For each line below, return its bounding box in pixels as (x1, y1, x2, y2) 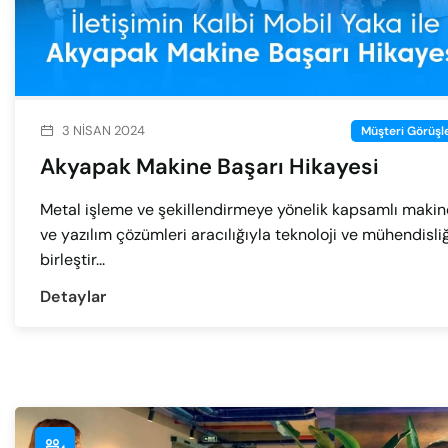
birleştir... (40, 248, 105, 270)
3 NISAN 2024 (62, 121, 145, 139)
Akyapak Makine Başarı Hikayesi (40, 151, 379, 181)
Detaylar (40, 286, 107, 308)
